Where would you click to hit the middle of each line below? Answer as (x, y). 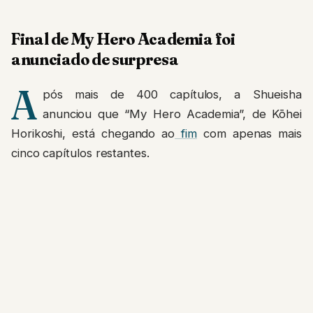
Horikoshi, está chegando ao (93, 134)
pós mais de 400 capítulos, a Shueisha (172, 95)
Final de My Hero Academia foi (123, 39)
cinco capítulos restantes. (80, 153)
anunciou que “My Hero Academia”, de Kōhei (172, 114)
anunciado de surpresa (95, 59)
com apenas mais (249, 134)
